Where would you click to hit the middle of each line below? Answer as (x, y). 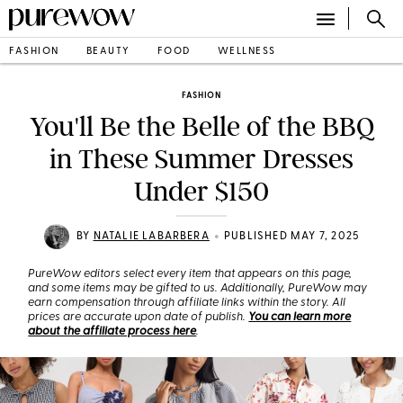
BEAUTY (108, 51)
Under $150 (201, 192)
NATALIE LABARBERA (151, 237)
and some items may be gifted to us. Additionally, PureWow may (198, 288)
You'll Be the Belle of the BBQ (201, 127)
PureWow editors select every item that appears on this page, (190, 274)
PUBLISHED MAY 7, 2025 (291, 237)
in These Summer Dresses (201, 159)
